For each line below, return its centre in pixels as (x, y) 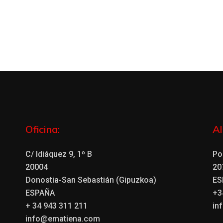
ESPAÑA (40, 193)
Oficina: (42, 129)
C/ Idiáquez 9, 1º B (58, 154)
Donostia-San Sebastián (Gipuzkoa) (91, 180)
